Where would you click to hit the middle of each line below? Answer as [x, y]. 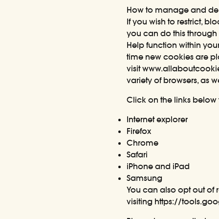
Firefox [139, 131]
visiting [141, 201]
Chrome [143, 143]
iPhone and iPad [158, 166]
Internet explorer [157, 119]
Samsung [145, 178]
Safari [137, 154]
